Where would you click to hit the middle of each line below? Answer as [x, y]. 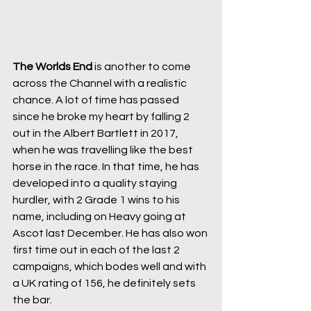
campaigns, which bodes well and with [110, 267]
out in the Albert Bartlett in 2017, [96, 134]
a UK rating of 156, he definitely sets [105, 284]
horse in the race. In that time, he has [107, 167]
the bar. [32, 300]
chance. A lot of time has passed [97, 100]
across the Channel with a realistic [101, 84]
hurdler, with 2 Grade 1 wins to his [97, 200]
